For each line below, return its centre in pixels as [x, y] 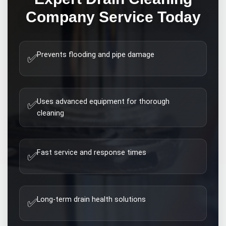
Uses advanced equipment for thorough [103, 101]
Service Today [148, 16]
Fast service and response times [92, 153]
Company [60, 16]
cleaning [51, 113]
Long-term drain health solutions [92, 199]
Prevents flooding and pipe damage [96, 55]
